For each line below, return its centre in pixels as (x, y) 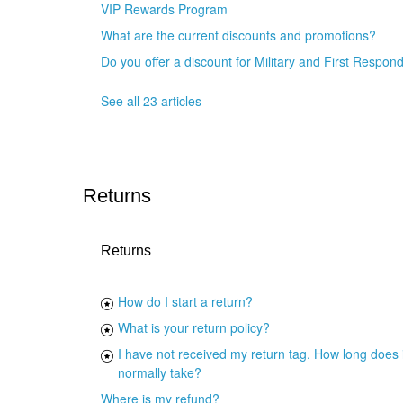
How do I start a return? (185, 302)
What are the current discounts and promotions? (238, 36)
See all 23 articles (151, 101)
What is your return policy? (194, 328)
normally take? (160, 373)
